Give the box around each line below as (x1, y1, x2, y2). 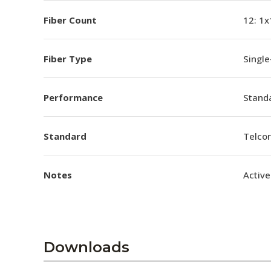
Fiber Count (44, 13, 97, 26)
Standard (44, 129, 87, 142)
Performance (44, 91, 103, 103)
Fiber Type (44, 52, 92, 65)
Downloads (44, 238, 129, 256)
